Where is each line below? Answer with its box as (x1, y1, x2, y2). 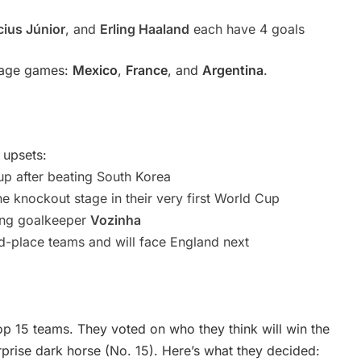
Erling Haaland (100, 20, 189, 37)
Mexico (73, 61, 118, 78)
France (126, 61, 168, 78)
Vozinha (90, 212, 141, 229)
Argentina (202, 61, 263, 78)
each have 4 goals (189, 20, 305, 37)
